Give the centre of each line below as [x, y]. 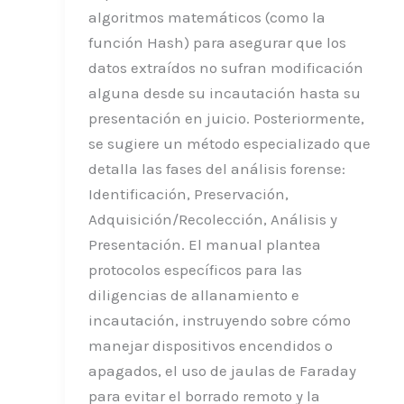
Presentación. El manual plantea [204, 244]
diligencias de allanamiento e [193, 294]
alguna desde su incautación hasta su [224, 92]
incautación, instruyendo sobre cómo [219, 320]
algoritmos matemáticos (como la [207, 17]
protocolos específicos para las [195, 269]
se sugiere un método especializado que [229, 143]
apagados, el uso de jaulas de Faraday [222, 370]
